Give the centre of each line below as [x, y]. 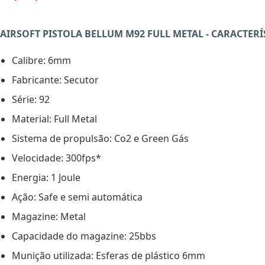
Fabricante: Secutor [55, 80]
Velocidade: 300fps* [56, 158]
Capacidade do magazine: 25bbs [84, 236]
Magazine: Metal [49, 217]
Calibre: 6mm [41, 61]
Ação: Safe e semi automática [77, 197]
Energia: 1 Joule [46, 178]
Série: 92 [31, 100]
